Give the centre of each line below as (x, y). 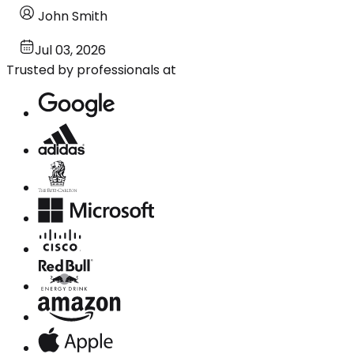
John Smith (73, 16)
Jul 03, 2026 (70, 50)
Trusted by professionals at (91, 70)
